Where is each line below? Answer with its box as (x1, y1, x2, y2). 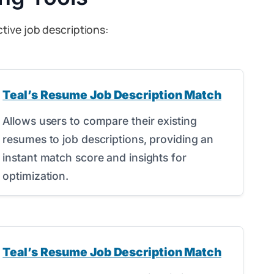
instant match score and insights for (2, 151, 187, 164)
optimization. (2, 169, 69, 182)
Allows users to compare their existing (2, 114, 197, 127)
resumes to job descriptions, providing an (2, 133, 214, 146)
